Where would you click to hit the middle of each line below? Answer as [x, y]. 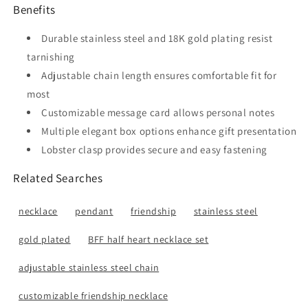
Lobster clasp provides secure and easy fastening [154, 149]
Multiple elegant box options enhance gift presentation [169, 131]
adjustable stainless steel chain [89, 267]
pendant [94, 211]
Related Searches [58, 178]
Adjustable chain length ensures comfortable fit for [159, 75]
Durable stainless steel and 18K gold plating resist [157, 38]
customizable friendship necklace [93, 295]
